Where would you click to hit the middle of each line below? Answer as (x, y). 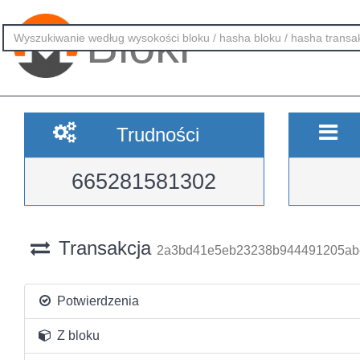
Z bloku (76, 335)
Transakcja (104, 248)
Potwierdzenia (96, 301)
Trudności (157, 135)
